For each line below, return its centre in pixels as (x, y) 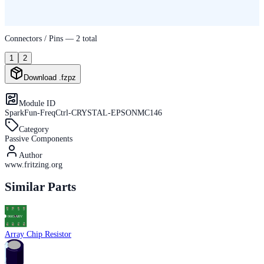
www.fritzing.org (34, 164)
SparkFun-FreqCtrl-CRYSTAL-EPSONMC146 (83, 113)
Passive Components (39, 138)
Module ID (37, 103)
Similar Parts (40, 187)
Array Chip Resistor (38, 235)
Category (34, 129)
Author (31, 155)
